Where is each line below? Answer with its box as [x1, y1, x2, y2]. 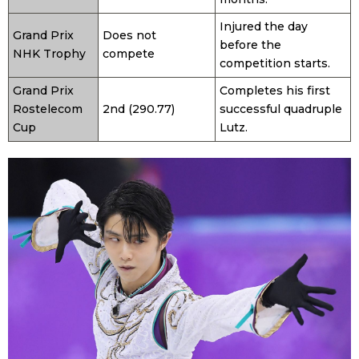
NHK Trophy [13, 46, 86, 62]
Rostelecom [13, 102, 83, 117]
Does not [103, 28, 156, 43]
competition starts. [220, 56, 330, 71]
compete [103, 46, 155, 62]
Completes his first [220, 83, 330, 99]
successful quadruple [220, 102, 342, 117]
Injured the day [220, 19, 308, 34]
